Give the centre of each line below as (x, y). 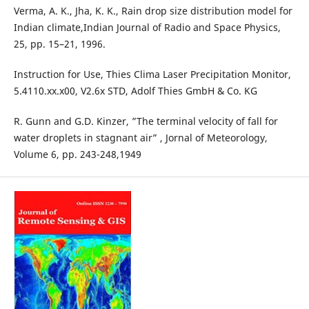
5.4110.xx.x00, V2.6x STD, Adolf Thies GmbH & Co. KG (135, 91)
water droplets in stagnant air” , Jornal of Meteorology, (140, 138)
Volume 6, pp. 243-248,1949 (77, 154)
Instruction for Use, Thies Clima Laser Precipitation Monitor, (152, 74)
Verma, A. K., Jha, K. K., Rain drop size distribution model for (153, 11)
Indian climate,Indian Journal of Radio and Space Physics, (147, 28)
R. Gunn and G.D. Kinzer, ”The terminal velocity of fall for (146, 121)
